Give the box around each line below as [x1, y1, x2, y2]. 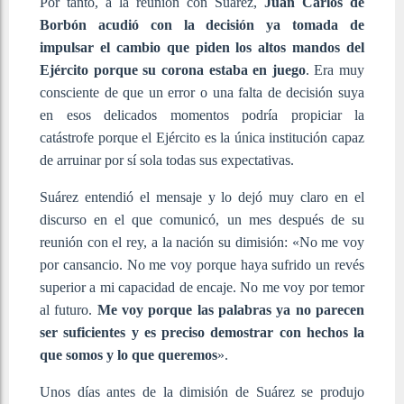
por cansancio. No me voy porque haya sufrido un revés [40, 256, 364, 272]
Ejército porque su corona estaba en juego [40, 61, 306, 78]
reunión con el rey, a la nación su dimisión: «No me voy [40, 234, 364, 250]
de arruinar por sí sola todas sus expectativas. [40, 151, 294, 168]
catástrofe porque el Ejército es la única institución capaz [40, 129, 364, 145]
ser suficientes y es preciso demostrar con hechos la [40, 324, 364, 340]
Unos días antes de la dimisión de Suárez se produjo [40, 383, 364, 399]
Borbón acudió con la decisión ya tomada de [40, 16, 364, 32]
